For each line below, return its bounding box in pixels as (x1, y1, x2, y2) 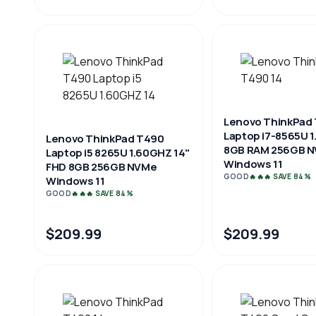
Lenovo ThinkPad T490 (46, 131, 164, 146)
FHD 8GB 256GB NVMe (46, 159, 157, 174)
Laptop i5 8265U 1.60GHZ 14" (46, 145, 190, 160)
